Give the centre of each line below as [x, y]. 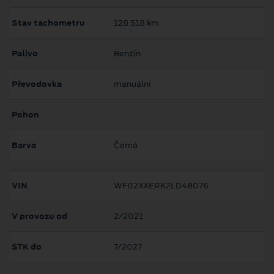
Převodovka [37, 84]
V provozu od [39, 217]
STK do [27, 247]
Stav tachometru [48, 23]
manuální [132, 84]
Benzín [127, 54]
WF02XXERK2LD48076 [161, 186]
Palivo [25, 54]
